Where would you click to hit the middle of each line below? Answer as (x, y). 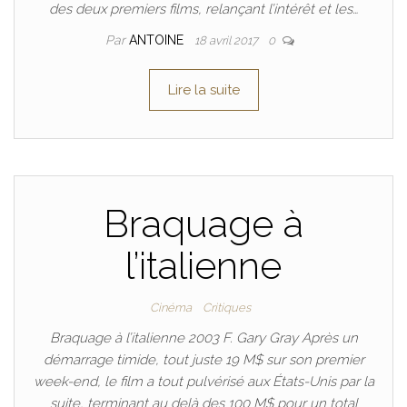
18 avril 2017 (228, 40)
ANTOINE (158, 40)
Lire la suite (203, 90)
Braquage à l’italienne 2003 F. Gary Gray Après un (203, 338)
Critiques (226, 308)
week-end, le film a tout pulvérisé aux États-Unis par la (203, 382)
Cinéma (170, 308)
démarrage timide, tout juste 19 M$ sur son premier (203, 360)
